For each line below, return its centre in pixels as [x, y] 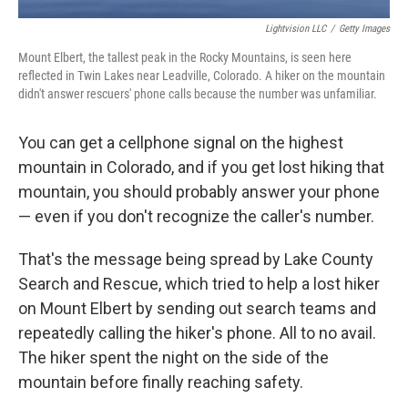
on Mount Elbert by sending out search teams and [197, 308]
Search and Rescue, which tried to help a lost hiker [199, 283]
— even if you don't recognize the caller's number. [196, 216]
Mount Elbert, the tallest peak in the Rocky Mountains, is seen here [185, 57]
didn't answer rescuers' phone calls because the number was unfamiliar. [198, 93]
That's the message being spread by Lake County [196, 259]
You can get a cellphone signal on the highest [181, 142]
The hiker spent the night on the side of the [173, 357]
